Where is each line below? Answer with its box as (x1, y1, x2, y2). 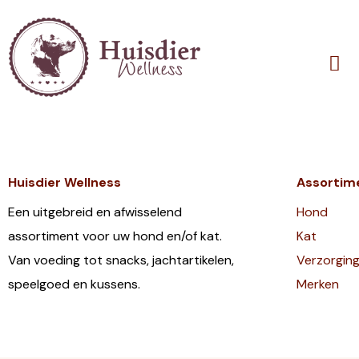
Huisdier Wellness (8, 173, 121, 191)
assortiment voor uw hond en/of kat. (8, 227, 222, 244)
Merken (296, 275, 339, 292)
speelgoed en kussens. (8, 275, 140, 292)
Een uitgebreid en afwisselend (8, 203, 182, 220)
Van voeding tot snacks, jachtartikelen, (8, 251, 234, 268)
